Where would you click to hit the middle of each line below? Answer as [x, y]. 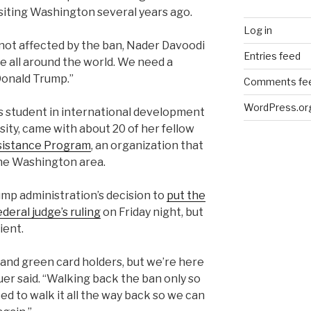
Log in [258, 31]
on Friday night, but [152, 212]
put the [186, 196]
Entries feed [272, 56]
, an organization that [147, 146]
